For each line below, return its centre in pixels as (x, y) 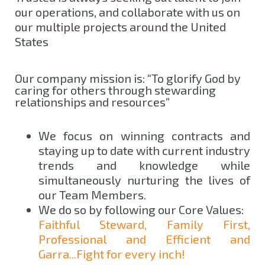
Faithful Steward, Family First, (144, 224)
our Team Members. (92, 194)
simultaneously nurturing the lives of (144, 180)
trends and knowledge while (144, 165)
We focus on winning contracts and (144, 135)
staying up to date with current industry (144, 150)
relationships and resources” (92, 102)
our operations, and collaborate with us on (127, 12)
